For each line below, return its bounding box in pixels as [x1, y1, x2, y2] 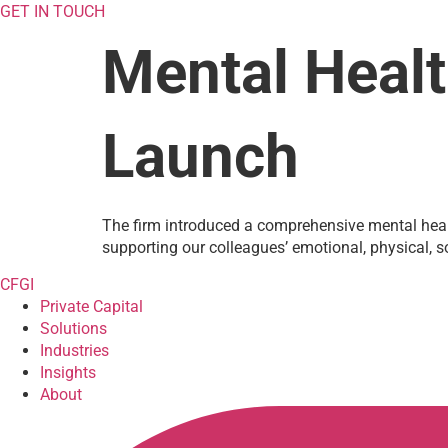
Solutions [40, 318, 107, 338]
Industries [40, 340, 109, 360]
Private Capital [40, 296, 143, 316]
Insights [40, 362, 96, 382]
